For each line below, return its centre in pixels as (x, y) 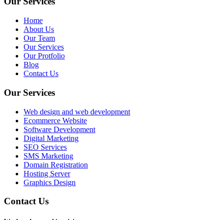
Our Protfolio (44, 56)
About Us (39, 29)
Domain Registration (56, 165)
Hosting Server (47, 173)
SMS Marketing (48, 156)
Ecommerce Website (55, 120)
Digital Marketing (51, 138)
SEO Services (45, 147)
